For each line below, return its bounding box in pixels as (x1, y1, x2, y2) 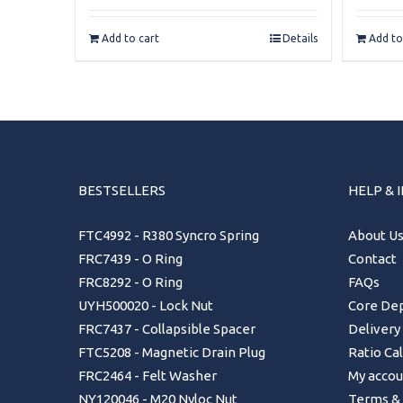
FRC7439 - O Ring (78, 251, 183, 267)
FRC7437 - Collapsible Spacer (78, 321, 255, 337)
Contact (348, 251, 397, 267)
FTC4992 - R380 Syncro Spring (78, 228, 259, 244)
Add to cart (101, 31, 159, 44)
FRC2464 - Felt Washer (78, 368, 217, 384)
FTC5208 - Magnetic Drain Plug (78, 345, 265, 361)
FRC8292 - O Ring (78, 274, 183, 291)
